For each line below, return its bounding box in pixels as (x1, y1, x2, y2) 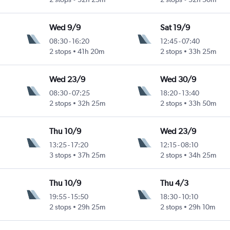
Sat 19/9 (160, 23, 190, 33)
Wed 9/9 (49, 23, 81, 33)
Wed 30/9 (160, 74, 196, 85)
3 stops (49, 151, 72, 160)
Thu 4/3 (160, 178, 188, 188)
